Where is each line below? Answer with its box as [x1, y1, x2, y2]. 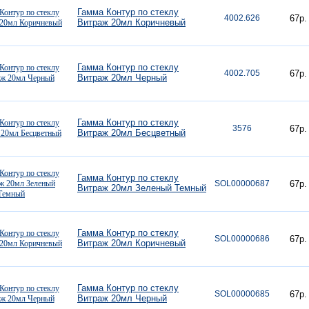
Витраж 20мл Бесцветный [77, 128, 186, 138]
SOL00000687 [215, 179, 270, 188]
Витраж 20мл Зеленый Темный [77, 183, 206, 193]
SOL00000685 [215, 289, 270, 299]
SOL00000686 [215, 234, 270, 243]
